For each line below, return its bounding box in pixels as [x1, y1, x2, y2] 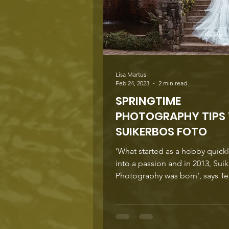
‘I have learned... [116, 183, 174, 193]
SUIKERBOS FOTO [116, 124, 207, 140]
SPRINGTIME [116, 93, 181, 109]
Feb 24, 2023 [116, 79, 149, 87]
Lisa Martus [116, 71, 146, 78]
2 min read [158, 79, 187, 87]
